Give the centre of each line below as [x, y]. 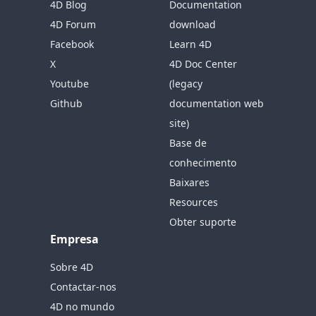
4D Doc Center [203, 64]
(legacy [186, 84]
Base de [188, 143]
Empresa [75, 239]
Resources [194, 202]
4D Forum [73, 24]
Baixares [189, 182]
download [193, 24]
